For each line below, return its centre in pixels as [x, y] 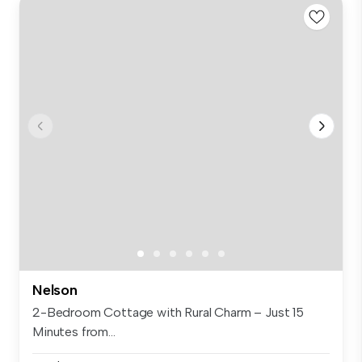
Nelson [55, 290]
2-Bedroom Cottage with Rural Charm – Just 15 [168, 312]
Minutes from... [74, 331]
